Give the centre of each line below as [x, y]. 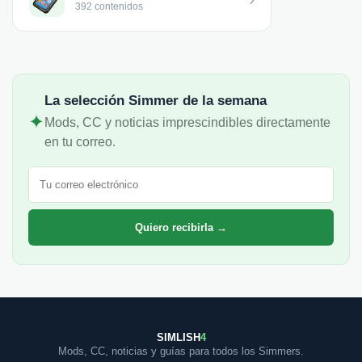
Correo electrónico [80, 172]
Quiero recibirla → [181, 227]
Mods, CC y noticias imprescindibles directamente [187, 122]
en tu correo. [80, 141]
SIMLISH [178, 337]
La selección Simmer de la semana [156, 100]
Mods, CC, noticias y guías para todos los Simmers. [181, 351]
